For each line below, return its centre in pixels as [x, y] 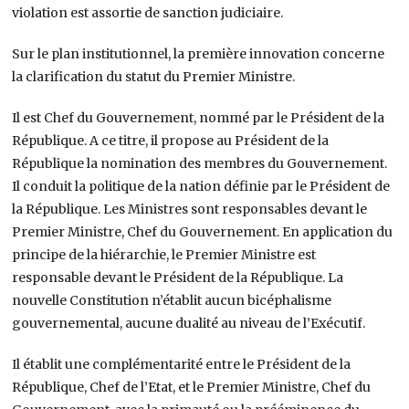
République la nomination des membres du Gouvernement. [200, 163]
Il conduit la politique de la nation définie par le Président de [201, 186]
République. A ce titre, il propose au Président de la [171, 140]
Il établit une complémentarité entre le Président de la [182, 364]
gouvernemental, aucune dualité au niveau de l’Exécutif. [189, 323]
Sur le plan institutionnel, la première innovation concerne [199, 53]
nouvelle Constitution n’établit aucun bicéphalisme [172, 300]
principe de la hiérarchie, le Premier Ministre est [164, 254]
